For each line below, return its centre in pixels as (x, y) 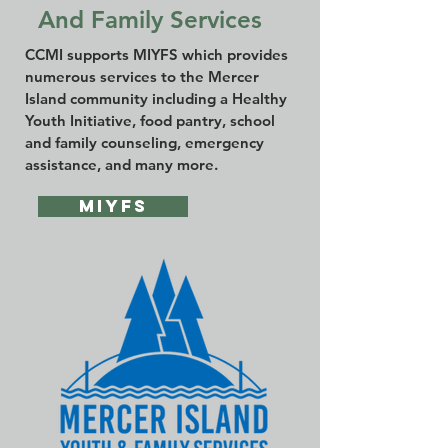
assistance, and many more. (121, 164)
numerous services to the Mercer (142, 76)
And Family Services (150, 19)
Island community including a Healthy (156, 98)
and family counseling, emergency (144, 142)
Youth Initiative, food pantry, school (150, 120)
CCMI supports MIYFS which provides (156, 54)
